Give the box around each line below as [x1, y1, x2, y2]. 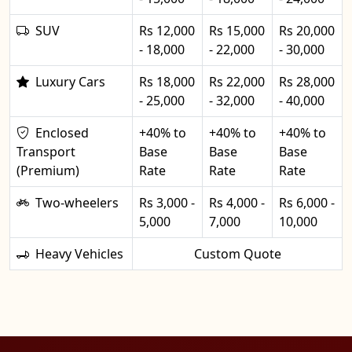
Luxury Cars [35, 73, 105, 90]
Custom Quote [193, 245, 281, 262]
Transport [16, 143, 75, 160]
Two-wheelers [35, 194, 119, 211]
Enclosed [35, 124, 89, 141]
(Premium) [16, 162, 79, 179]
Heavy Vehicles [35, 245, 123, 262]
